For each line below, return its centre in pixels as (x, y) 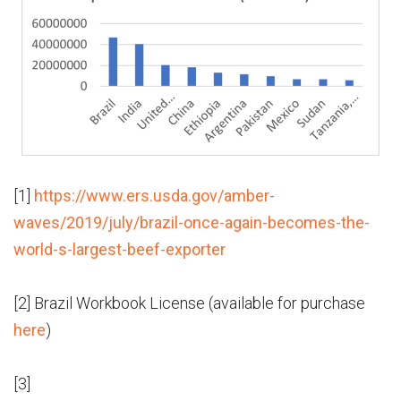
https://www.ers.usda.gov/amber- (154, 196)
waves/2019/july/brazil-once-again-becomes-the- (192, 223)
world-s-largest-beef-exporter (119, 250)
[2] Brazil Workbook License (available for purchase (189, 303)
